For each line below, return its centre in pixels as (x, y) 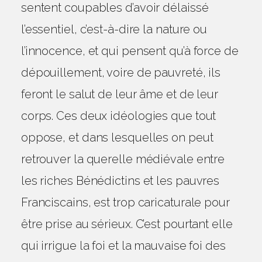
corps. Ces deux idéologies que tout (118, 116)
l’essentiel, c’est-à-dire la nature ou (114, 29)
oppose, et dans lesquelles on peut (117, 137)
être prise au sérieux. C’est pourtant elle (127, 224)
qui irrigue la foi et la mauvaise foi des (123, 246)
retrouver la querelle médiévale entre (123, 159)
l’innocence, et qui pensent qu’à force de (130, 51)
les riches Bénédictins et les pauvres (120, 181)
